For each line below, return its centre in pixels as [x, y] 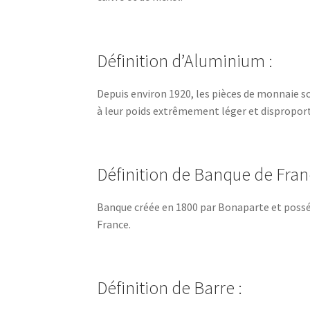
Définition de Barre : [170, 288]
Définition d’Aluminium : [185, 61]
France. [114, 225]
